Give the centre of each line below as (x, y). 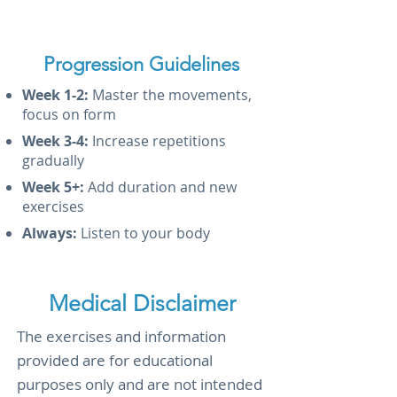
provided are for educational (115, 360)
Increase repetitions (159, 141)
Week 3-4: (57, 141)
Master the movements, (172, 95)
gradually (53, 160)
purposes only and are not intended (140, 384)
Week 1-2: (57, 95)
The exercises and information (121, 336)
